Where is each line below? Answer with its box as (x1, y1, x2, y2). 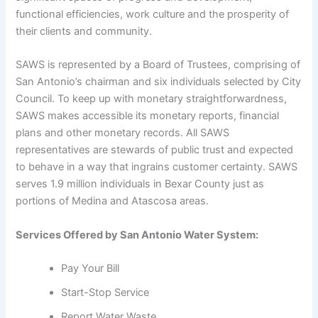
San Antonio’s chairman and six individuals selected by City (16, 75, 302, 89)
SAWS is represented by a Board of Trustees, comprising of (16, 58, 301, 72)
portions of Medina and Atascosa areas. (16, 194, 209, 208)
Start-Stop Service (61, 285, 150, 299)
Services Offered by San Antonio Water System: (16, 228, 259, 241)
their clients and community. (16, 24, 153, 38)
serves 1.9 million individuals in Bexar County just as (16, 177, 265, 191)
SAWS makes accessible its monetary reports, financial (16, 109, 280, 123)
